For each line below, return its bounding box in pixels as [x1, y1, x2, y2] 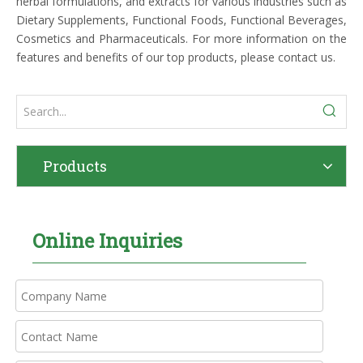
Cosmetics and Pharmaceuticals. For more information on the [16, 31, 347, 47]
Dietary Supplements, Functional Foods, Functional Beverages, [16, 12, 347, 28]
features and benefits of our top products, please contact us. [16, 49, 335, 66]
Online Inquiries [32, 228, 182, 254]
